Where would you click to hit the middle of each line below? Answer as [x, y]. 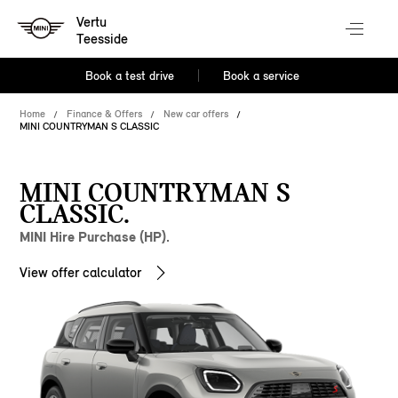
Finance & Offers [105, 114]
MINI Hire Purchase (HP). [95, 237]
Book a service [261, 76]
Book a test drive [130, 76]
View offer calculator [81, 272]
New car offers [196, 114]
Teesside [103, 39]
